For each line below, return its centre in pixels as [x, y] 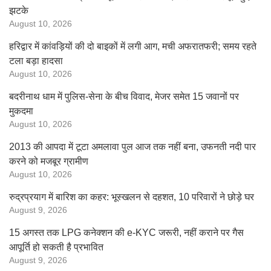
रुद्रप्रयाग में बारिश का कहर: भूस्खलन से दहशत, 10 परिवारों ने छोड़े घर [132, 197]
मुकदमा [21, 111]
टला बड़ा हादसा [36, 61]
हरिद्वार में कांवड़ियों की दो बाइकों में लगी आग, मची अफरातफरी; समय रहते [133, 46]
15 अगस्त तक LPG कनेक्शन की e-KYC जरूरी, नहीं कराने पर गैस [126, 233]
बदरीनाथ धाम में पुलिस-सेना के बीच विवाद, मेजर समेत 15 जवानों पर [124, 96]
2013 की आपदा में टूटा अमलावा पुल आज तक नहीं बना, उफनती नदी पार [132, 147]
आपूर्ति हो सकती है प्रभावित [56, 247]
